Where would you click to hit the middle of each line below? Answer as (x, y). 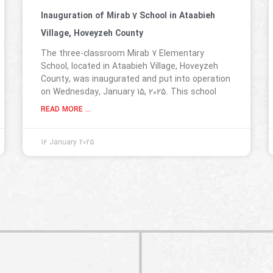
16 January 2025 (68, 143)
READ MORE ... (66, 110)
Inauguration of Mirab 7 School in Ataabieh (128, 16)
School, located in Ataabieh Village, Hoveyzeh (130, 67)
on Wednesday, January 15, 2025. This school (129, 92)
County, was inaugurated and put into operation (136, 80)
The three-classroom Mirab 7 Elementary (123, 54)
